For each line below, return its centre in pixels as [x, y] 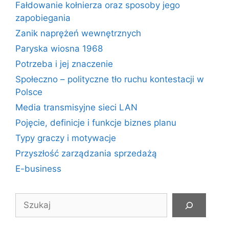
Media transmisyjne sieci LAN [76, 107]
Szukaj [28, 199]
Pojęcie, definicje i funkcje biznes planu [96, 123]
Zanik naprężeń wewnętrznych [78, 33]
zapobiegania [43, 18]
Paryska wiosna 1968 [59, 49]
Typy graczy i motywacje [66, 138]
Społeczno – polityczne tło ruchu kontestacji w [110, 79]
